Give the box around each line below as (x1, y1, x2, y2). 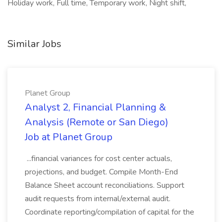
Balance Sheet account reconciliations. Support (25, 180, 184, 191)
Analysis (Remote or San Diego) (25, 115, 168, 129)
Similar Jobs (7, 37, 61, 51)
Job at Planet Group (25, 130, 112, 144)
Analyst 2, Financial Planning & (25, 101, 166, 114)
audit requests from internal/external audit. (25, 193, 170, 204)
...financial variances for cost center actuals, (25, 153, 172, 164)
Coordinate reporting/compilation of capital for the (25, 207, 194, 218)
